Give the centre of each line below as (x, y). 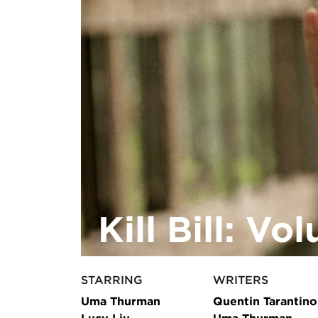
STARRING (112, 280)
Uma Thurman (121, 301)
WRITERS (241, 280)
